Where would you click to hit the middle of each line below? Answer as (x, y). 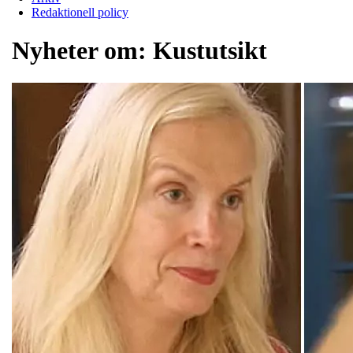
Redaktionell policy (80, 12)
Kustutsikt (210, 51)
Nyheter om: (82, 51)
